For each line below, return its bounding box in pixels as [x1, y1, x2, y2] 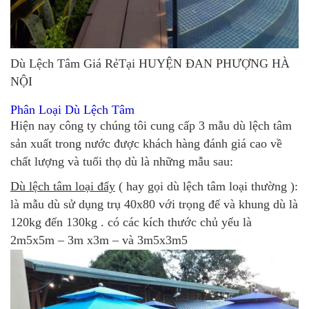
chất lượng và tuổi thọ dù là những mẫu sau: [10, 154, 233, 169]
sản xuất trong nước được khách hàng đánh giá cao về [10, 137, 282, 151]
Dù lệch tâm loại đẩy [10, 179, 115, 194]
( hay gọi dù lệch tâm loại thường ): [115, 179, 298, 194]
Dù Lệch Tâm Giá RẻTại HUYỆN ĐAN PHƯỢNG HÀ [10, 57, 290, 71]
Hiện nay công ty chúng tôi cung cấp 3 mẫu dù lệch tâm [10, 119, 292, 133]
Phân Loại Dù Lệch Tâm [10, 103, 134, 117]
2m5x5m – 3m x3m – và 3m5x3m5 [10, 233, 188, 248]
